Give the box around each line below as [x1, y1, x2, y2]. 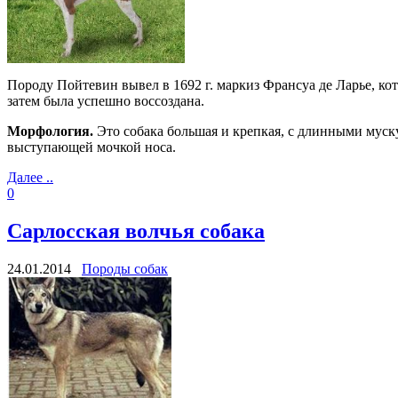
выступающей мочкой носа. [7, 139, 179, 155]
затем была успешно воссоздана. [7, 92, 204, 108]
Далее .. [7, 169, 53, 185]
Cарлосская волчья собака [7, 219, 265, 243]
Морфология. [7, 123, 93, 139]
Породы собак [82, 260, 168, 276]
